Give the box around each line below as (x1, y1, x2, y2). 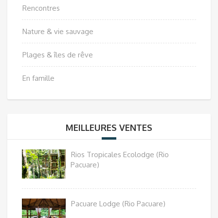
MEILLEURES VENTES (66, 122, 152, 133)
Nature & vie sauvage (22, 26, 93, 36)
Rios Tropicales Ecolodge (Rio (71, 149, 169, 159)
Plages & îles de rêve (22, 50, 93, 59)
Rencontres (22, 3, 60, 13)
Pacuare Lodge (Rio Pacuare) (71, 199, 165, 208)
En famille (22, 73, 54, 83)
